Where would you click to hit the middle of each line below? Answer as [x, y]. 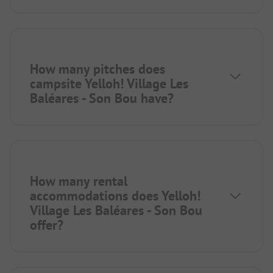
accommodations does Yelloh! [115, 195]
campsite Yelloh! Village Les [109, 83]
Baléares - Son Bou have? [102, 98]
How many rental [79, 181]
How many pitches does [97, 69]
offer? [47, 225]
